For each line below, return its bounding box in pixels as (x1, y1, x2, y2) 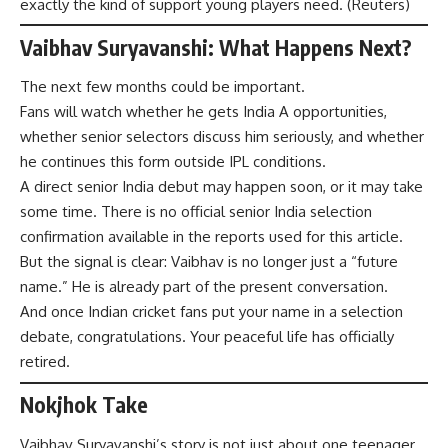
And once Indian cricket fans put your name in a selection (20, 302, 403, 322)
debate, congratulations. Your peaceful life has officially (20, 327, 394, 347)
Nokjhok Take (20, 391, 148, 419)
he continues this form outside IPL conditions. (20, 152, 326, 172)
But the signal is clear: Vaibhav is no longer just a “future (20, 252, 398, 272)
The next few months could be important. (20, 77, 305, 97)
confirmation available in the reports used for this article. (20, 227, 403, 247)
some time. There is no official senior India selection (20, 202, 372, 222)
